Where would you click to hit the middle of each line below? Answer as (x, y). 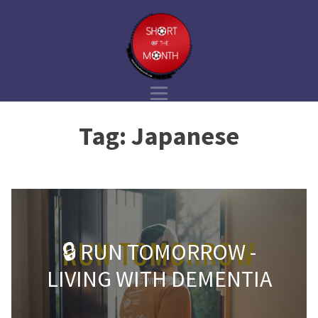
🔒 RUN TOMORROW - (159, 252)
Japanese (185, 136)
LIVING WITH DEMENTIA (159, 279)
